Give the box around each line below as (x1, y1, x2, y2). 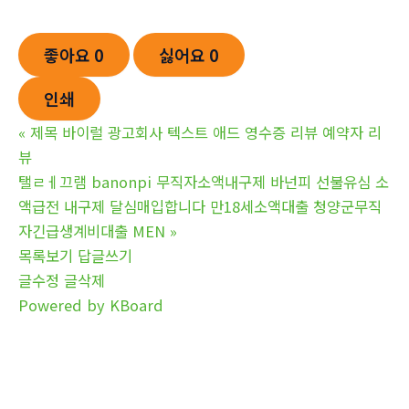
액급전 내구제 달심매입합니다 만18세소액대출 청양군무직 (18, 194, 382, 217)
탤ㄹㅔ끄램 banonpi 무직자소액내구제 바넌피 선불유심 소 (18, 170, 389, 193)
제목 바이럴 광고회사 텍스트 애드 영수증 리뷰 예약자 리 (30, 121, 382, 143)
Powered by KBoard (18, 293, 163, 316)
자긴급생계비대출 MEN (18, 219, 165, 242)
